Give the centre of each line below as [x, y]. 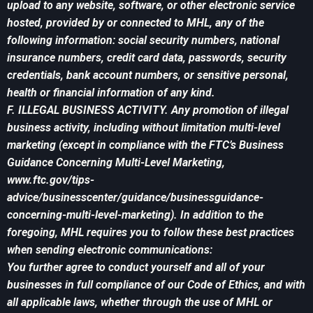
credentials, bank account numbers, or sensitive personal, [148, 75]
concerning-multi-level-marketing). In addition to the [135, 215]
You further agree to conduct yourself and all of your [136, 268]
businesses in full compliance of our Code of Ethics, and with [156, 285]
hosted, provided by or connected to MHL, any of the [136, 23]
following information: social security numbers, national [143, 41]
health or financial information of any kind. [111, 93]
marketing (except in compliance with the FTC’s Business [145, 145]
